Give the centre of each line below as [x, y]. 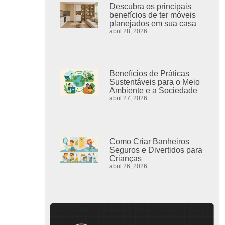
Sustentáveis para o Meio [155, 82]
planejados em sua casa [153, 23]
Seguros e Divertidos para [156, 150]
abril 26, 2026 [129, 166]
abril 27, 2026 [129, 99]
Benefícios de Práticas [150, 74]
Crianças [126, 158]
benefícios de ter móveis [153, 15]
